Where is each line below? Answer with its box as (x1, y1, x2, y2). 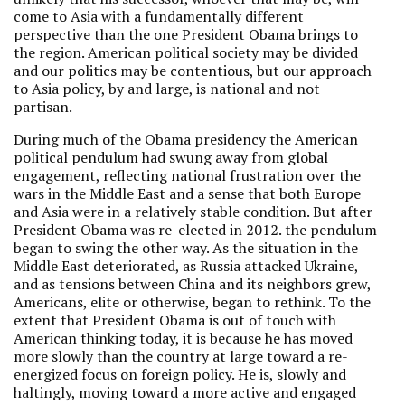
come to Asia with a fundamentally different (14, 6, 304, 26)
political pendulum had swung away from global (14, 147, 328, 167)
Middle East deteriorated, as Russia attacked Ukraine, (14, 256, 358, 276)
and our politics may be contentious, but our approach (14, 61, 372, 80)
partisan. (14, 97, 72, 117)
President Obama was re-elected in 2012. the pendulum (14, 220, 377, 240)
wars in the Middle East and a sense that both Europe (14, 184, 361, 203)
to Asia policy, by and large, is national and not (14, 79, 320, 99)
